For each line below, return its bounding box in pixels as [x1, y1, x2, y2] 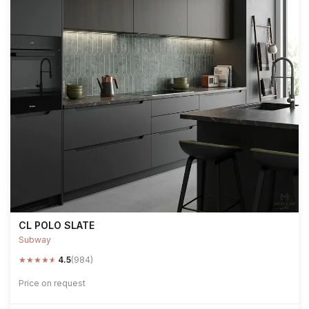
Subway [19, 235, 51, 245]
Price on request [19, 278, 86, 288]
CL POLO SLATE [19, 219, 94, 231]
